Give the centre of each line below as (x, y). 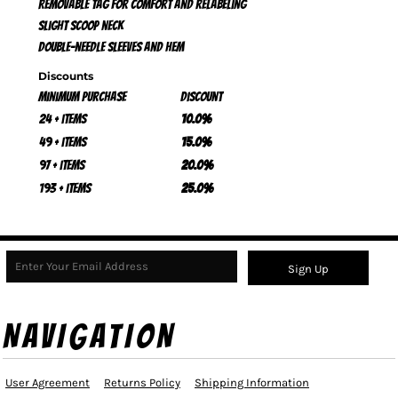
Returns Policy (142, 382)
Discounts (66, 76)
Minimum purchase (82, 97)
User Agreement (48, 382)
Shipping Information (252, 382)
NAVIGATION (90, 336)
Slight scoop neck (81, 26)
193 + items (65, 188)
